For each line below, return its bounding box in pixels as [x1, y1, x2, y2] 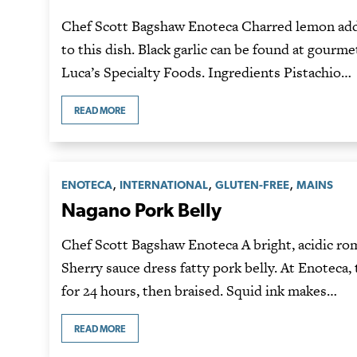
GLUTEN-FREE [215, 177, 289, 191]
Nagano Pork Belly [61, 198, 222, 222]
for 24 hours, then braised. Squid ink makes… [61, 280, 337, 301]
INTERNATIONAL [120, 177, 208, 191]
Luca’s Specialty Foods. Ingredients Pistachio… [61, 62, 351, 83]
